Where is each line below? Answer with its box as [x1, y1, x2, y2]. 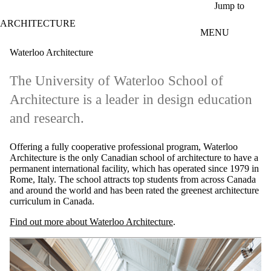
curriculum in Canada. [10, 196, 94, 207]
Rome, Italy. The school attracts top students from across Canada [10, 174, 256, 185]
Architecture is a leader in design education [10, 92, 252, 108]
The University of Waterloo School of [10, 73, 223, 89]
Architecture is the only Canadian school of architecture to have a [10, 152, 258, 163]
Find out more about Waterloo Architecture [10, 217, 173, 227]
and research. [10, 111, 84, 126]
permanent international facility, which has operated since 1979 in [10, 163, 259, 174]
